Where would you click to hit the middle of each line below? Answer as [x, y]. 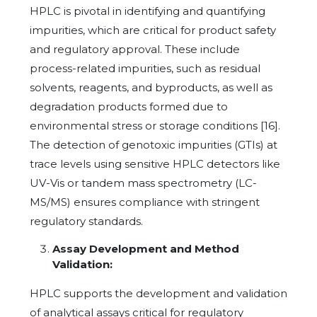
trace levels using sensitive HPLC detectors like [155, 163]
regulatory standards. [86, 221]
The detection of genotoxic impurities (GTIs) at [154, 144]
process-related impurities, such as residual [145, 68]
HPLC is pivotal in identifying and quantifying [148, 11]
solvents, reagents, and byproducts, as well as [151, 87]
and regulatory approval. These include [135, 49]
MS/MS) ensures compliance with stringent [145, 202]
